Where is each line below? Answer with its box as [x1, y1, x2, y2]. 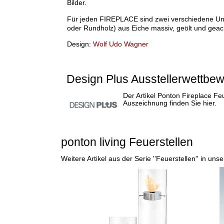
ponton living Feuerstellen [60, 135, 193, 149]
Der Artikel [122, 91, 157, 100]
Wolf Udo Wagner [92, 39, 148, 48]
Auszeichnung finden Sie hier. [122, 99, 216, 107]
